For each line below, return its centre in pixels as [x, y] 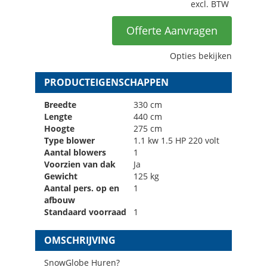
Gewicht [61, 176]
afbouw [60, 200]
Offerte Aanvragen [172, 30]
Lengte [58, 116]
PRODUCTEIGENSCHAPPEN [106, 82]
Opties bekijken [201, 55]
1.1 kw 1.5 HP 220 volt [176, 140]
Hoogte [59, 128]
